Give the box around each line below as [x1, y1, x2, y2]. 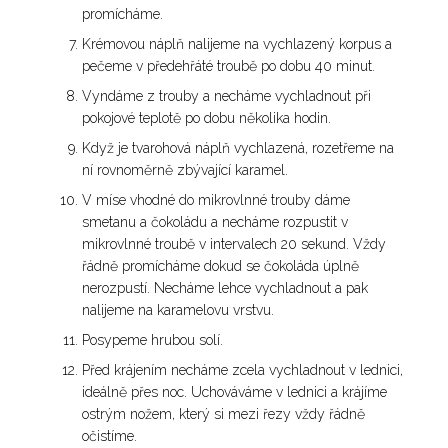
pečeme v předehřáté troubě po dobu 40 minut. [82, 58, 376, 75]
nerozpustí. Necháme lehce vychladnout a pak [82, 280, 369, 297]
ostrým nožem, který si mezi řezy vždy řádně [82, 406, 366, 423]
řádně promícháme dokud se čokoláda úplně [82, 258, 360, 275]
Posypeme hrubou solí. [82, 332, 224, 349]
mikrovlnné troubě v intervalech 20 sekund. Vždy [82, 236, 387, 253]
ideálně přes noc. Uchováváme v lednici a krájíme [82, 384, 388, 401]
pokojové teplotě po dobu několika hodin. [82, 110, 332, 127]
